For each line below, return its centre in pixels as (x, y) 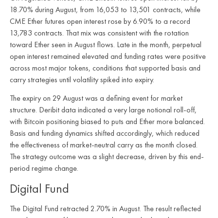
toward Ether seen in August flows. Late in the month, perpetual (106, 44)
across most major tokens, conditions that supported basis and (105, 68)
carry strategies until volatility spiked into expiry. (82, 79)
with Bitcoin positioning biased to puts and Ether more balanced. (107, 122)
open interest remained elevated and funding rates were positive (108, 56)
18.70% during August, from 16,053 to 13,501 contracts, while (105, 9)
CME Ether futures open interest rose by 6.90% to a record (100, 21)
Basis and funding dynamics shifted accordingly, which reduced (105, 133)
